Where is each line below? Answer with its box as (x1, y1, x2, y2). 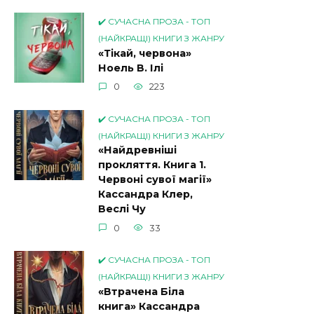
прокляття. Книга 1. (98, 158, 206, 172)
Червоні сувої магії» (98, 173, 212, 186)
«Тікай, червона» (98, 47, 191, 60)
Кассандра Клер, (98, 188, 193, 201)
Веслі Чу (98, 203, 146, 216)
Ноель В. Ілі (98, 62, 163, 75)
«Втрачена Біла (98, 285, 184, 299)
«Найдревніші (98, 144, 177, 157)
